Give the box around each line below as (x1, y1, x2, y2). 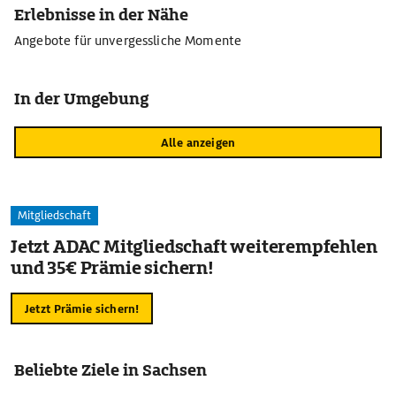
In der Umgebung (14, 88, 148, 109)
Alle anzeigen (161, 134, 235, 150)
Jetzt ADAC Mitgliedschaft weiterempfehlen (11, 235, 377, 258)
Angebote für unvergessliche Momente (14, 33, 242, 49)
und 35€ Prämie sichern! (11, 256, 214, 279)
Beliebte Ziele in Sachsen (14, 360, 207, 380)
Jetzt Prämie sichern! (25, 301, 140, 316)
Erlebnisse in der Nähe (14, 4, 188, 25)
